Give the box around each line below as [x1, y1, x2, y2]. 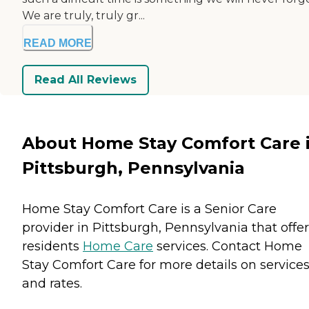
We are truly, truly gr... [22, 8, 145, 22]
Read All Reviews [34, 73, 137, 87]
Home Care [83, 238, 153, 254]
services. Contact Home [153, 238, 302, 254]
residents [22, 238, 83, 254]
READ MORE [23, 37, 92, 49]
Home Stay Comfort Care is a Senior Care [22, 201, 277, 217]
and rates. [22, 275, 82, 291]
